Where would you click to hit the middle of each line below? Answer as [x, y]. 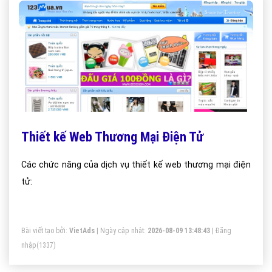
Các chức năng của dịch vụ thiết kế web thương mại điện [136, 165]
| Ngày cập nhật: [121, 231]
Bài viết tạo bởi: [45, 231]
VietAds [82, 231]
